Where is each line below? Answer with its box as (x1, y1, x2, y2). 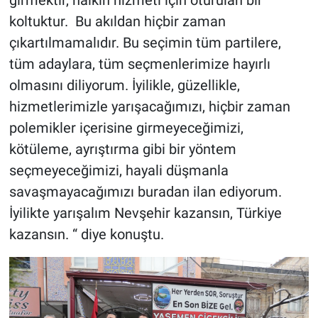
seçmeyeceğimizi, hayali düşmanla (9, 162, 229, 180)
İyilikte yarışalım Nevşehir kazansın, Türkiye (9, 204, 282, 222)
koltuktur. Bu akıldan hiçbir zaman (9, 13, 226, 31)
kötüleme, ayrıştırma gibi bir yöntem (9, 141, 236, 158)
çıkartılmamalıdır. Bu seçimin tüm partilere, (9, 34, 281, 52)
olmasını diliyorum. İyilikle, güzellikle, (9, 77, 240, 94)
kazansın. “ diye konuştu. (9, 226, 171, 243)
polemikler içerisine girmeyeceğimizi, (9, 119, 243, 137)
